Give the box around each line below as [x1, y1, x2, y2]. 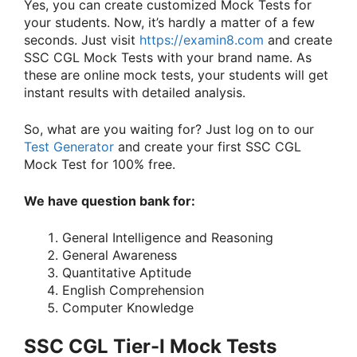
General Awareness [62, 247, 177, 264]
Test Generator [24, 139, 114, 155]
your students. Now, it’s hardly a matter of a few [24, 14, 315, 31]
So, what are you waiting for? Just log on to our [24, 121, 314, 138]
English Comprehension [62, 282, 204, 299]
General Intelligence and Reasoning [62, 229, 273, 246]
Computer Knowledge [62, 300, 194, 316]
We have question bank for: [24, 193, 195, 210]
